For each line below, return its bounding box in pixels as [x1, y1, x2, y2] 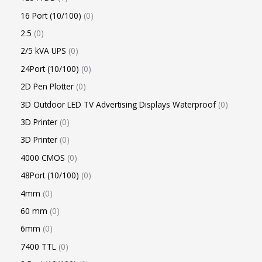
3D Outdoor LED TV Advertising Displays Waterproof [20, 98, 216, 110]
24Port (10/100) [20, 63, 79, 74]
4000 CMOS [20, 151, 65, 163]
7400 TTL [20, 240, 56, 252]
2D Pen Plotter [20, 81, 74, 92]
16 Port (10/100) [20, 9, 81, 21]
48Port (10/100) [20, 170, 79, 181]
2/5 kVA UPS [20, 45, 66, 57]
